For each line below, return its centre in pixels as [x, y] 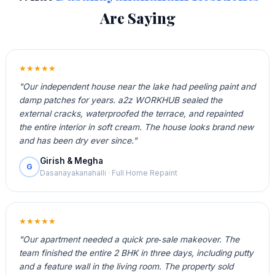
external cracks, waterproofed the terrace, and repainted [130, 113]
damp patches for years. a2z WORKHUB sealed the [120, 100]
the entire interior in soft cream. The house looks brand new [136, 127]
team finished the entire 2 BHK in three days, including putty [136, 253]
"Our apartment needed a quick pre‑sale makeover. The [129, 239]
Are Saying [137, 17]
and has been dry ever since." [78, 140]
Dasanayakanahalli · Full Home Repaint [108, 173]
